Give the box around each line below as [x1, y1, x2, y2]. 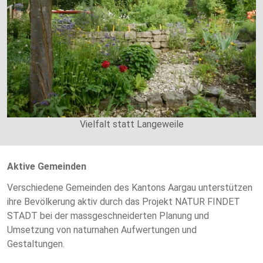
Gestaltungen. [7, 238, 65, 249]
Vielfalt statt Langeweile [79, 118, 184, 130]
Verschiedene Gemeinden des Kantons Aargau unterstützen [7, 181, 252, 193]
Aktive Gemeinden [7, 160, 86, 172]
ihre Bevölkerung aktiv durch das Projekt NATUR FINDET [7, 195, 240, 207]
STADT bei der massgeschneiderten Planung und [7, 210, 209, 221]
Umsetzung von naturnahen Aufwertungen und [7, 224, 197, 235]
